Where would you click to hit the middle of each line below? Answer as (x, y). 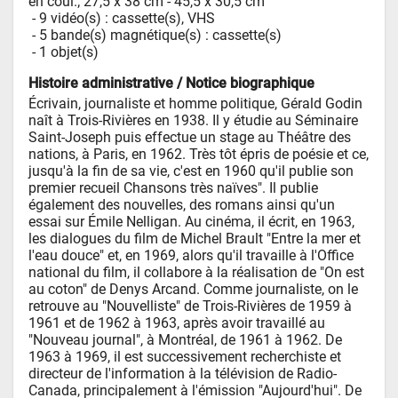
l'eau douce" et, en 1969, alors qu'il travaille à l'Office (191, 256)
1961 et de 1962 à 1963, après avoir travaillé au (177, 323)
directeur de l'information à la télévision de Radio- (183, 374)
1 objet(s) (69, 52)
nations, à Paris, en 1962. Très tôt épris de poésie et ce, (199, 155)
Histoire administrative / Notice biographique (172, 84)
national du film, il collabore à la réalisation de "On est (197, 273)
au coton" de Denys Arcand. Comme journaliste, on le (194, 290)
